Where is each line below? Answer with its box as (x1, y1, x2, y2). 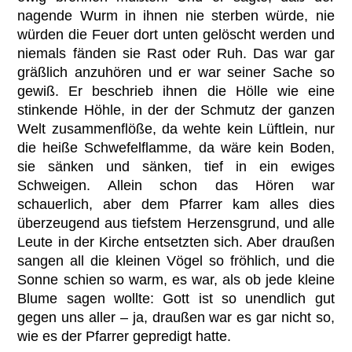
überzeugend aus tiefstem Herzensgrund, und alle (17, 214, 335, 231)
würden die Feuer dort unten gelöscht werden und (17, 26, 335, 42)
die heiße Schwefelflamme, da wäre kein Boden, (17, 139, 335, 156)
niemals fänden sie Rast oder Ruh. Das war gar (17, 45, 335, 61)
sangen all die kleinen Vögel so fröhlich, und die (17, 252, 335, 269)
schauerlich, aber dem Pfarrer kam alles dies (17, 196, 335, 212)
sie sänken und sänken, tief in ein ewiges (17, 158, 335, 174)
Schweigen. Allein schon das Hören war (17, 177, 335, 193)
